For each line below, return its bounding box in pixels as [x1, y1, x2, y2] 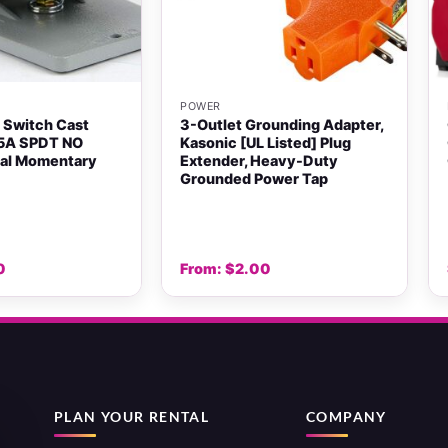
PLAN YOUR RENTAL [53, 407, 210, 425]
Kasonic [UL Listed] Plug [180, 133, 352, 151]
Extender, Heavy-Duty [180, 151, 339, 169]
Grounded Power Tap [180, 169, 329, 187]
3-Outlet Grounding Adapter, [180, 115, 384, 133]
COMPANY [306, 407, 387, 425]
